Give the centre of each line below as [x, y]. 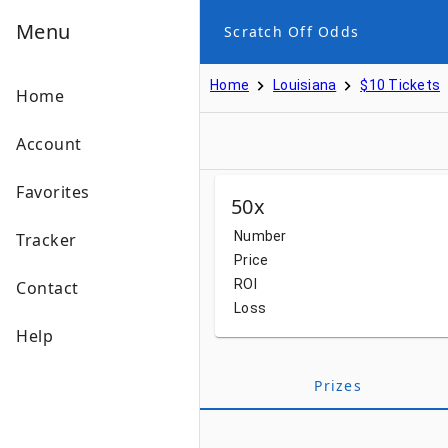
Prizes [338, 385]
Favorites [53, 192]
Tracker [46, 240]
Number [260, 236]
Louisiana [305, 85]
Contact [47, 288]
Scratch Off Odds [291, 31]
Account [49, 144]
